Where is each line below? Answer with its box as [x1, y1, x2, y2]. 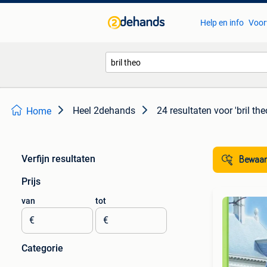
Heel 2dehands [73, 105, 135, 116]
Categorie [21, 243, 63, 254]
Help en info [200, 18, 244, 27]
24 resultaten [157, 105, 212, 116]
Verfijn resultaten [21, 153, 95, 164]
